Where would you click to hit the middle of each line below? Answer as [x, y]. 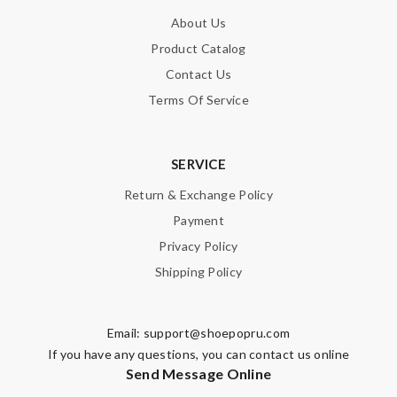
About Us [198, 23]
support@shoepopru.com [217, 333]
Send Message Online [198, 374]
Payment [198, 221]
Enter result [52, 298]
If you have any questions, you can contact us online [198, 354]
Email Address [57, 59]
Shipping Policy [198, 272]
